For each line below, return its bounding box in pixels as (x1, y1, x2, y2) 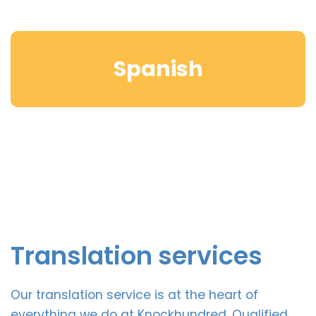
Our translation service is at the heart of (11, 286, 258, 303)
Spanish (113, 54, 203, 84)
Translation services (11, 238, 262, 273)
